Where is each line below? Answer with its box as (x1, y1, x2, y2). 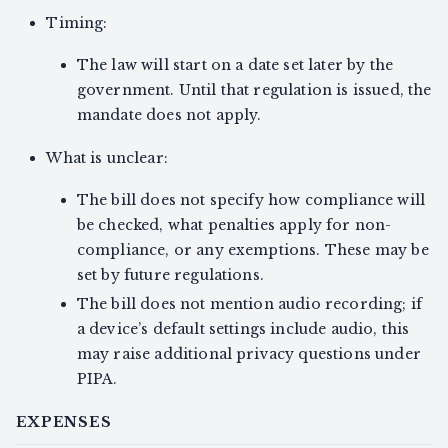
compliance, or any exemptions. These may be (76, 241, 429, 260)
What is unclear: (46, 149, 168, 168)
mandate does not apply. (76, 106, 262, 125)
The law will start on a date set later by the (76, 56, 393, 75)
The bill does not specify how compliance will (76, 191, 425, 210)
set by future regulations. (76, 266, 264, 285)
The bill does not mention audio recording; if (76, 295, 422, 314)
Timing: (46, 14, 108, 33)
